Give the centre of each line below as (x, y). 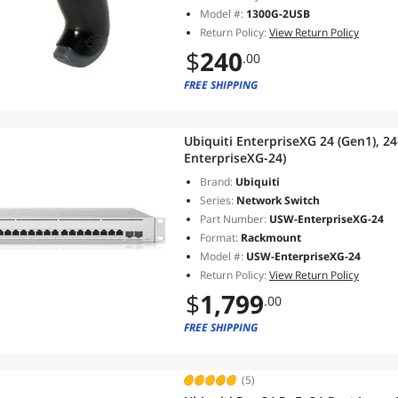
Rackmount (270, 238)
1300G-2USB (278, 14)
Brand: (216, 182)
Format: (219, 238)
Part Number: (233, 219)
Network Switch (277, 200)
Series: (217, 200)
